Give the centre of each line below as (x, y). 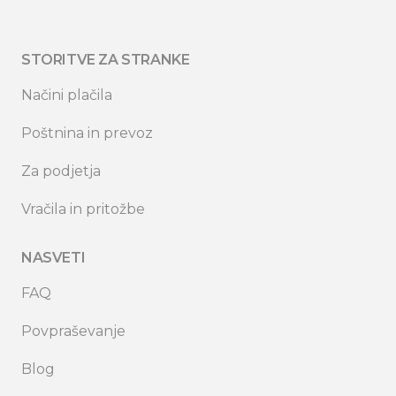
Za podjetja (61, 171)
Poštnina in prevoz (87, 133)
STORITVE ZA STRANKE (106, 60)
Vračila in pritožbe (83, 209)
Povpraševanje (73, 331)
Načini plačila (67, 95)
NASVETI (53, 258)
